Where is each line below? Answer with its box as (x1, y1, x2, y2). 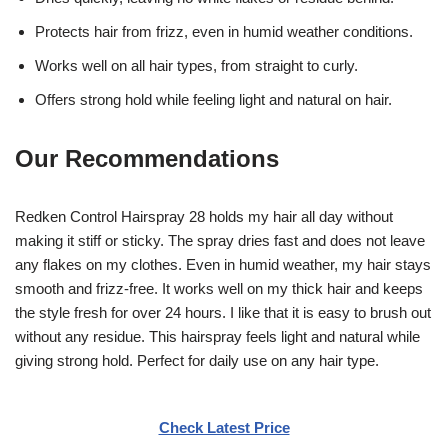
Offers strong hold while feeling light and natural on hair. (35, 90, 392, 108)
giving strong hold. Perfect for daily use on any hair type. (15, 351, 379, 369)
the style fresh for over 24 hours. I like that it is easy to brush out (15, 303, 431, 321)
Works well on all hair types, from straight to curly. (35, 56, 358, 74)
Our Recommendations (15, 144, 279, 172)
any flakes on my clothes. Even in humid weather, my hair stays (15, 255, 431, 273)
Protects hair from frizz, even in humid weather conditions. (35, 22, 413, 40)
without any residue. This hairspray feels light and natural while (15, 327, 420, 345)
